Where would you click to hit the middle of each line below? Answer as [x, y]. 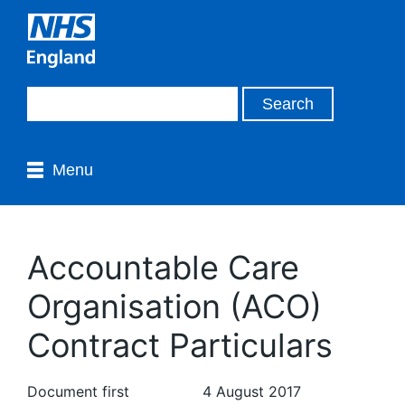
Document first [78, 391]
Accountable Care [163, 268]
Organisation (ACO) [174, 306]
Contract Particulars [180, 345]
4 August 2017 [252, 391]
